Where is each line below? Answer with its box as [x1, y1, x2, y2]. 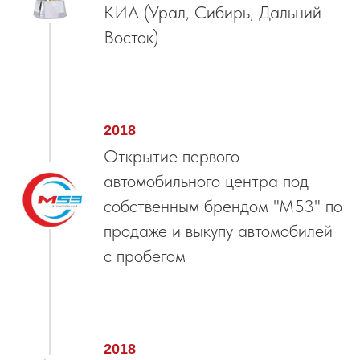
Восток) [104, 27, 158, 48]
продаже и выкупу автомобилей [104, 220, 333, 242]
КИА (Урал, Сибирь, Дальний [104, 2, 321, 23]
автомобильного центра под [104, 170, 309, 192]
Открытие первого [104, 145, 239, 167]
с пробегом [104, 245, 186, 267]
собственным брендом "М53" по [104, 195, 342, 217]
